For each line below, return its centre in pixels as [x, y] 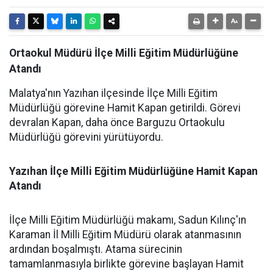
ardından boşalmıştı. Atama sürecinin [96, 249]
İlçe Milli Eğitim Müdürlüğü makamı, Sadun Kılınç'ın [128, 220]
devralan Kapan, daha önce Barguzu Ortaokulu [117, 122]
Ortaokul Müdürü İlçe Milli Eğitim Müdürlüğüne [124, 53]
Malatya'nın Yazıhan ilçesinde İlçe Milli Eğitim [113, 93]
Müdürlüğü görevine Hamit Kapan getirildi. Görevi [125, 108]
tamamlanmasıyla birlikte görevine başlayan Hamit [126, 264]
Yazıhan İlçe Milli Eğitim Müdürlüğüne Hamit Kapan [133, 171]
